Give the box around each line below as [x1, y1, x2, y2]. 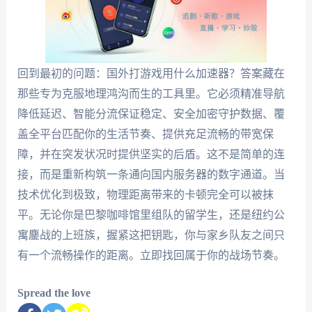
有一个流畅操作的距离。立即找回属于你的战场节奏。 [17, 249, 285, 261]
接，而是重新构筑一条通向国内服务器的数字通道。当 [17, 168, 285, 180]
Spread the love [17, 287, 91, 299]
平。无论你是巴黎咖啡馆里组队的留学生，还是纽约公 [17, 208, 285, 221]
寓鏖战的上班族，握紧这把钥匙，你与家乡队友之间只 [17, 228, 285, 241]
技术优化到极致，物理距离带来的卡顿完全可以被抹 [17, 188, 274, 201]
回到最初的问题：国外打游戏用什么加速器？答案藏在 [17, 67, 285, 79]
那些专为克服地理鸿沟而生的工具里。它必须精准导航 [17, 87, 285, 100]
